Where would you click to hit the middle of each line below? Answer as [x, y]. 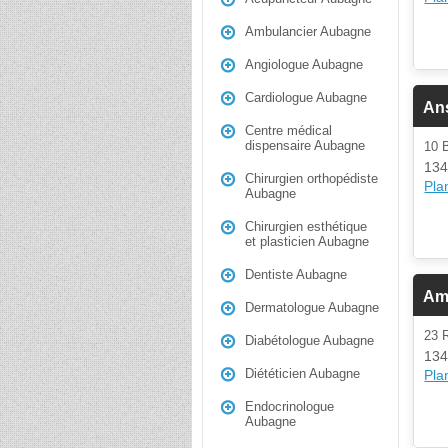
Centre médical [288, 130]
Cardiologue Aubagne [306, 97]
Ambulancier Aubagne [308, 31]
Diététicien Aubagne [302, 373]
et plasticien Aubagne [307, 241]
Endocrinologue [289, 406]
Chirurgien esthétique [306, 226]
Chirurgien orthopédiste [311, 178]
